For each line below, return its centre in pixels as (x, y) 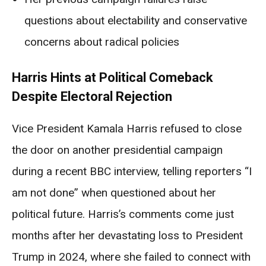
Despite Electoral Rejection (92, 97)
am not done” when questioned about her (114, 193)
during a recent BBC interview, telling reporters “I (132, 172)
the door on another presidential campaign (117, 150)
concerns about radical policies (102, 42)
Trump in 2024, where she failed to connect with (131, 257)
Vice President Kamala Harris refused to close (127, 129)
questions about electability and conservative (136, 21)
